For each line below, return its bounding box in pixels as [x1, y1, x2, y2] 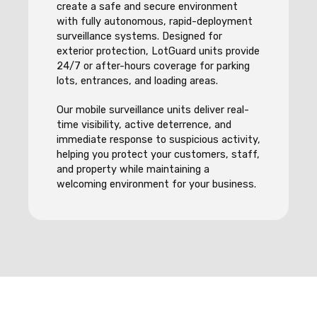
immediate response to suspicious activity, [57, 134, 260, 146]
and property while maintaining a [57, 163, 209, 175]
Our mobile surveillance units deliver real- [57, 104, 249, 116]
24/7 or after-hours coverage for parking [57, 60, 250, 72]
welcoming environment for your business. [57, 178, 256, 190]
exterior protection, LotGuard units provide [57, 45, 260, 57]
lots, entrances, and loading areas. [57, 75, 218, 87]
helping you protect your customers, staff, [57, 149, 260, 161]
